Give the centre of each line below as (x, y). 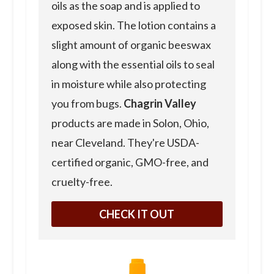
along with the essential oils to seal (133, 65)
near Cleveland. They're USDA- (125, 143)
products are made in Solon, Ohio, (130, 123)
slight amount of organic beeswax (131, 45)
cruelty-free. (82, 182)
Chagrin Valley (160, 104)
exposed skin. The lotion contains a (133, 25)
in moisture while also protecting (128, 84)
